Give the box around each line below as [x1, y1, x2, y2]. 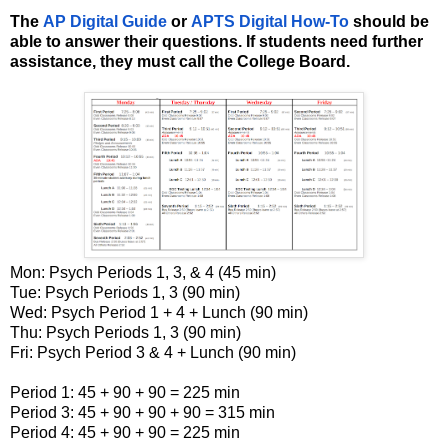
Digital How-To [239, 12, 349, 30]
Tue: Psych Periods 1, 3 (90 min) [10, 283, 240, 301]
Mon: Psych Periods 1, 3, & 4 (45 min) [10, 263, 276, 281]
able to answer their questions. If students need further [10, 32, 423, 50]
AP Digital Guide [43, 12, 167, 30]
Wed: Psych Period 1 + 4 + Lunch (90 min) [10, 303, 308, 321]
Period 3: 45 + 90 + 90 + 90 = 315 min [10, 403, 275, 421]
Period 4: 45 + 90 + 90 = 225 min [10, 423, 240, 441]
